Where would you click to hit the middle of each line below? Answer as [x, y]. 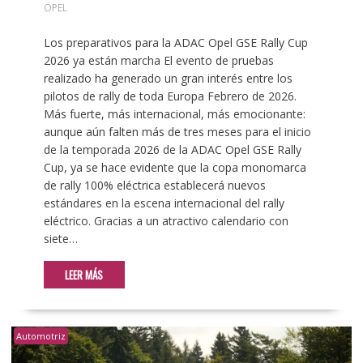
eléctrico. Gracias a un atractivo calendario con [166, 220]
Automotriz [41, 335]
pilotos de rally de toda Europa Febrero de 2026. [171, 96]
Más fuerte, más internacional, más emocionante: [174, 113]
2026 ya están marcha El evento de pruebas [158, 60]
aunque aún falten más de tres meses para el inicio [177, 131]
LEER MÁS [84, 274]
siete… [60, 238]
